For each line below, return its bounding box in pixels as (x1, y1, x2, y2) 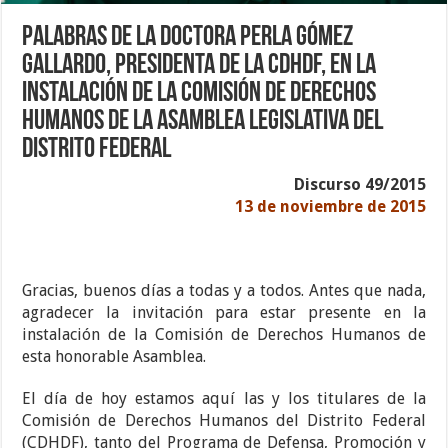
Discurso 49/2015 (293, 175, 426, 195)
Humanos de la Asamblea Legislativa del (22, 108, 384, 137)
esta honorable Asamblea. (22, 347, 207, 367)
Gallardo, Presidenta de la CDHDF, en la (22, 52, 377, 81)
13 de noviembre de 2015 (234, 197, 426, 217)
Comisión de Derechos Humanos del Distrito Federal (22, 411, 426, 431)
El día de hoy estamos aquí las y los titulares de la (22, 389, 426, 409)
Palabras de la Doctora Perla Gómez (22, 24, 354, 53)
